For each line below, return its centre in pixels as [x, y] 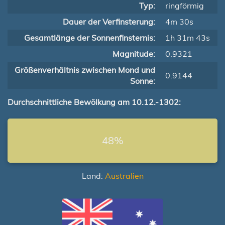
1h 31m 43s [188, 38]
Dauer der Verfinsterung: [109, 22]
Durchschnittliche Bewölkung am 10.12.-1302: [94, 102]
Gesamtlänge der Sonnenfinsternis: [90, 38]
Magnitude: [134, 54]
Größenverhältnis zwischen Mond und [85, 70]
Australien [124, 176]
